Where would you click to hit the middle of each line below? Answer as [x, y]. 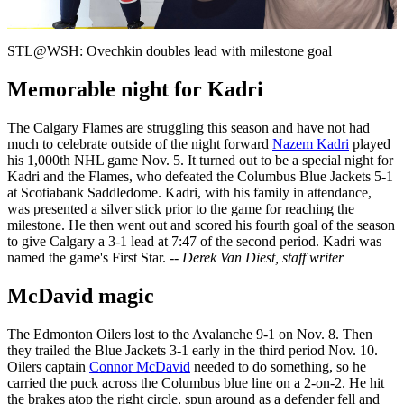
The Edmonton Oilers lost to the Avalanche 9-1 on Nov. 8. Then [190, 335]
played [370, 144]
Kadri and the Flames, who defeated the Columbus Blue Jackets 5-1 [200, 177]
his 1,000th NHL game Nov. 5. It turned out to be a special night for [200, 161]
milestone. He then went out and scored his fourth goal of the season [201, 225]
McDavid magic [81, 296]
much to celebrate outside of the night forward [140, 144]
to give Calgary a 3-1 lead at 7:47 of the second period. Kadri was [194, 242]
